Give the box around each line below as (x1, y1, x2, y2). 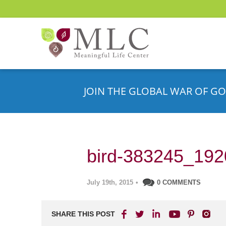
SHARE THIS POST (51, 210, 115, 218)
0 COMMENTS (157, 179, 201, 186)
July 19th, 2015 (87, 179, 133, 186)
